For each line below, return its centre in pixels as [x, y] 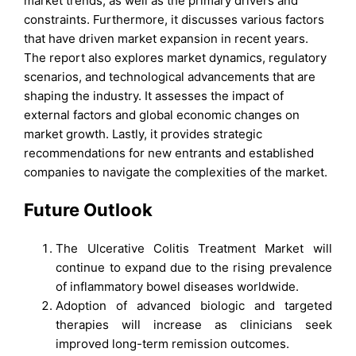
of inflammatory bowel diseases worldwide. [178, 286]
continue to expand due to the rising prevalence [194, 267]
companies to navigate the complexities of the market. [176, 172]
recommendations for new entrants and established [169, 153]
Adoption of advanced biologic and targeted [194, 305]
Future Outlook [89, 210]
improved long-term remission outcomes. [173, 343]
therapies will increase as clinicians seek [194, 324]
